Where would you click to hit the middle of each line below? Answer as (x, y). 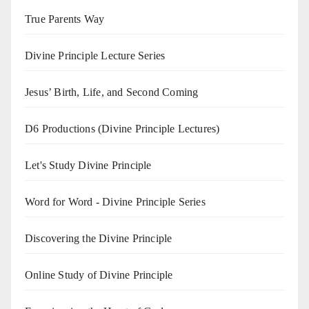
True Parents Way (65, 19)
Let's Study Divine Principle (88, 165)
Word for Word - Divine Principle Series (115, 201)
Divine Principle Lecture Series (95, 55)
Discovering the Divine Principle (99, 238)
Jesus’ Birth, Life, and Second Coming (112, 92)
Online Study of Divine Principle (99, 275)
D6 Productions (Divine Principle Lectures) (122, 128)
